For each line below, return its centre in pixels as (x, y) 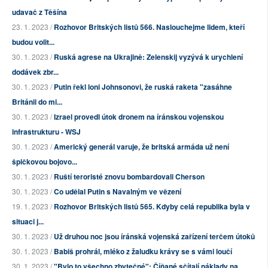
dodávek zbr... (35, 72)
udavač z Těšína (39, 12)
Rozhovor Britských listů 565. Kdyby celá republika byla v (152, 207)
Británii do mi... (37, 102)
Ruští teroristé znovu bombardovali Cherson (129, 177)
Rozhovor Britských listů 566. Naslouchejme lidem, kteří (149, 27)
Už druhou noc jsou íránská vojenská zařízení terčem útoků (154, 237)
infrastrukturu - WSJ (46, 132)
